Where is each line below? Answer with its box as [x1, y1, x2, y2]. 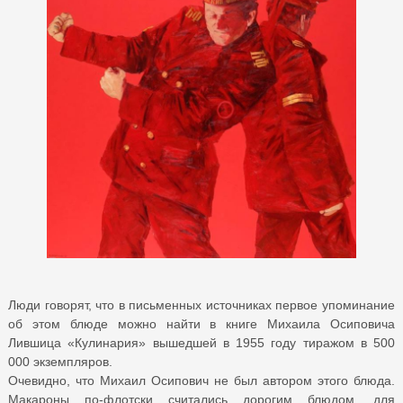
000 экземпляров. [8, 354, 112, 369]
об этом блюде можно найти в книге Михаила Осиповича [8, 316, 395, 331]
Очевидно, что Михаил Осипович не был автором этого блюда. [8, 372, 395, 388]
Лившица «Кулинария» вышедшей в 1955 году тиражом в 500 [8, 335, 395, 350]
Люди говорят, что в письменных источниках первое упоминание [8, 297, 395, 312]
